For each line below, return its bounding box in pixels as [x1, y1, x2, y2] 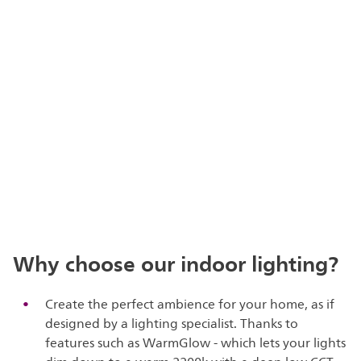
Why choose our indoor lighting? [13, 245, 339, 281]
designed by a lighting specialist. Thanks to [45, 313, 299, 334]
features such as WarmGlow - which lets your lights [45, 332, 346, 354]
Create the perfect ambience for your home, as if [45, 293, 335, 315]
